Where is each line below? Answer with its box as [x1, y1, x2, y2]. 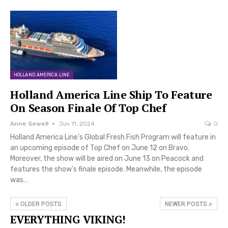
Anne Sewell [10, 120, 48, 127]
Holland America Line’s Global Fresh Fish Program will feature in [10, 132, 216, 141]
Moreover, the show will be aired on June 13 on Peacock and [10, 154, 204, 163]
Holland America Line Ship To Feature [10, 87, 212, 102]
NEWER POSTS [165, 200, 209, 208]
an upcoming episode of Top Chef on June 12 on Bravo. [10, 143, 189, 152]
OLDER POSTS [19, 200, 62, 208]
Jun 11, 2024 [59, 120, 95, 127]
